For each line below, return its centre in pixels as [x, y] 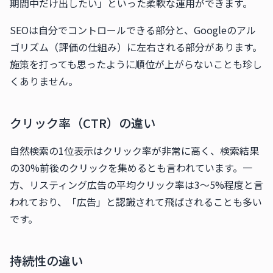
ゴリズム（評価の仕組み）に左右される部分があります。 [136, 47]
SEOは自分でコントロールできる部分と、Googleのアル [133, 30]
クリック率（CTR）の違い [83, 123]
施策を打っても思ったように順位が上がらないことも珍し [136, 64]
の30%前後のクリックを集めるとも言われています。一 [131, 168]
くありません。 [44, 81]
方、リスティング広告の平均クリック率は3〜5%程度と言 [136, 185]
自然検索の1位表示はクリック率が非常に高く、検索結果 [134, 151]
